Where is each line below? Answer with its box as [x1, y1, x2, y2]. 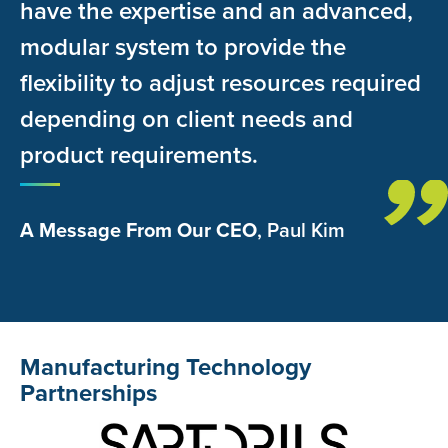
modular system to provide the [20, 28, 346, 65]
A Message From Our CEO [20, 214, 257, 245]
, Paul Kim [257, 214, 345, 245]
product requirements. [20, 136, 258, 173]
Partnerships [20, 374, 157, 411]
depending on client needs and [20, 100, 353, 137]
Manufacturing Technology [20, 348, 311, 385]
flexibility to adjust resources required [20, 64, 421, 101]
